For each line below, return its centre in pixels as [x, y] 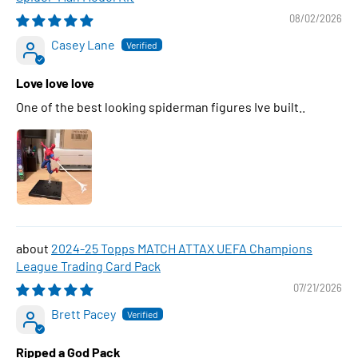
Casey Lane [83, 44]
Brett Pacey [84, 314]
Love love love [55, 83]
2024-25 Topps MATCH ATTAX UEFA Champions [182, 248]
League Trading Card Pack [88, 266]
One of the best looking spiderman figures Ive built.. [161, 107]
